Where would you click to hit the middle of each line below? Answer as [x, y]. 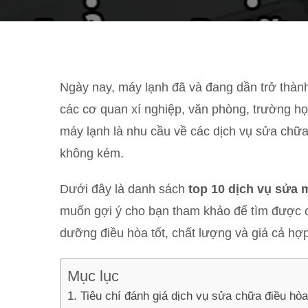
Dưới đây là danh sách [124, 189]
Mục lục [93, 276]
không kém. [92, 153]
